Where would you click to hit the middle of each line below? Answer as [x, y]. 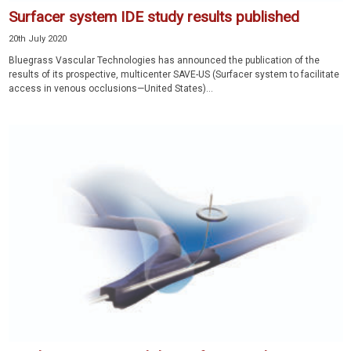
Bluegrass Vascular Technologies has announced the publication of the [164, 61]
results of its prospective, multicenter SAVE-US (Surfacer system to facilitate [174, 75]
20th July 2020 [38, 39]
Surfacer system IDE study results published [154, 17]
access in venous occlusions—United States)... [111, 89]
